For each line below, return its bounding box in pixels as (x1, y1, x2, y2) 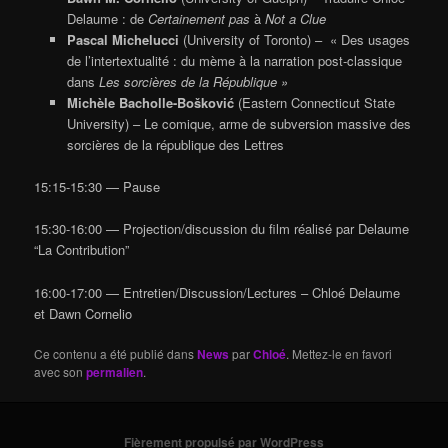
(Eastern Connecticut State (233, 93, 395, 113)
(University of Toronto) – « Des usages (178, 30, 410, 50)
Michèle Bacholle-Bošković (66, 93, 234, 113)
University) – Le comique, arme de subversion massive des (66, 114, 411, 134)
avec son (34, 362, 87, 380)
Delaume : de (66, 9, 148, 29)
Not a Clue (264, 9, 326, 29)
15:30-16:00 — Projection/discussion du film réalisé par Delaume (34, 219, 410, 239)
